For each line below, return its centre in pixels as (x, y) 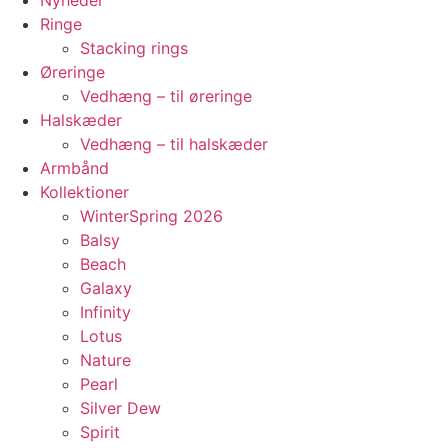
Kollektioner (84, 191)
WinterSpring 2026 (151, 215)
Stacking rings (134, 47)
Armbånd (74, 167)
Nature (105, 359)
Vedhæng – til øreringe (166, 95)
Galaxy (106, 287)
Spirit (100, 431)
